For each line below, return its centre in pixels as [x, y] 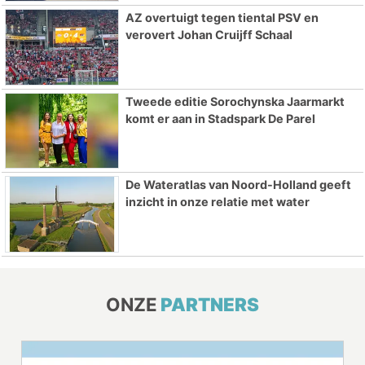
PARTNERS [210, 305]
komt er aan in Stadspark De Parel [220, 118]
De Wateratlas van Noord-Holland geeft [238, 185]
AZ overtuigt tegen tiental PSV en [222, 17]
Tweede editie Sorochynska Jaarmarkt [235, 101]
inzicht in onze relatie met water [217, 202]
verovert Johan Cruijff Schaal [209, 34]
